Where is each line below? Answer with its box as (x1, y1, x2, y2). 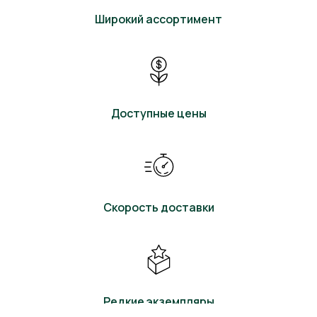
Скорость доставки (103, 200, 214, 215)
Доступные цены (110, 105, 207, 121)
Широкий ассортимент (95, 11, 222, 27)
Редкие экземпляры (103, 294, 214, 309)
